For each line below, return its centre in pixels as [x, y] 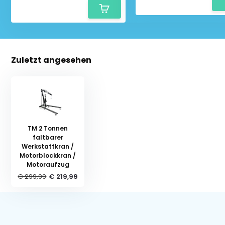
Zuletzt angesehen [51, 60]
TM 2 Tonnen [48, 128]
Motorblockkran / [48, 155]
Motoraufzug [48, 164]
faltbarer [48, 137]
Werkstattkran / [48, 146]
